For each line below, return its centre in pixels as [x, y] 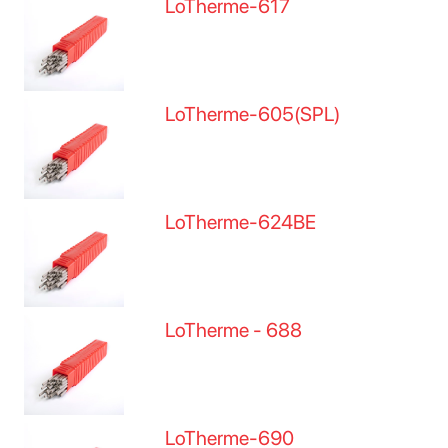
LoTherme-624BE [241, 222]
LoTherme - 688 [234, 330]
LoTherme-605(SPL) [253, 114]
